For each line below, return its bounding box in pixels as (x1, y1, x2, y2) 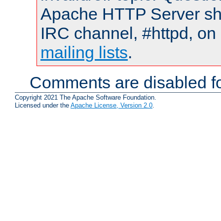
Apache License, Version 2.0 (71, 102, 152, 110)
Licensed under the (15, 102, 71, 110)
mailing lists (40, 42, 128, 62)
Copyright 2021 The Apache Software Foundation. (15, 94, 156, 102)
